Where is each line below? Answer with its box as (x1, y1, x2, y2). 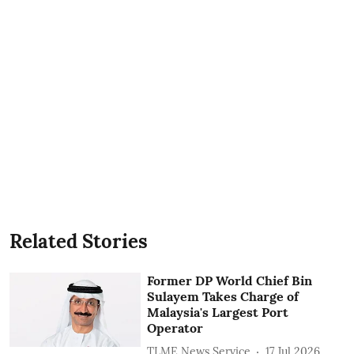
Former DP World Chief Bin (147, 273, 313, 288)
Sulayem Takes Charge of (147, 288, 299, 304)
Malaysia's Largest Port (147, 304, 289, 320)
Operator (147, 320, 204, 336)
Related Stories (9, 229, 148, 254)
